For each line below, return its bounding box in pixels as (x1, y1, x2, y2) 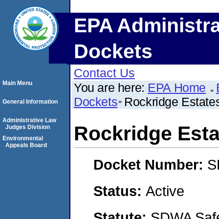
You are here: (74, 81, 148, 94)
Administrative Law (2, 117, 56, 124)
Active (146, 182, 184, 199)
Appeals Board (5, 142, 47, 149)
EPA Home (148, 81, 206, 94)
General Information (2, 98, 58, 105)
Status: (93, 182, 146, 199)
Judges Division (5, 124, 50, 131)
